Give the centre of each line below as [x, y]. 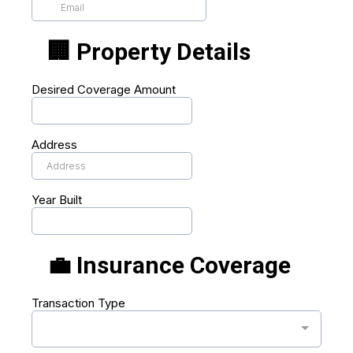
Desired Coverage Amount [104, 89]
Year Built [57, 200]
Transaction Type [78, 303]
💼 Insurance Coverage [169, 265]
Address [54, 145]
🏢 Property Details [149, 52]
